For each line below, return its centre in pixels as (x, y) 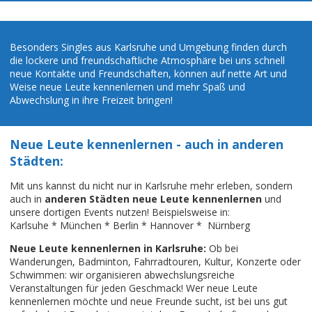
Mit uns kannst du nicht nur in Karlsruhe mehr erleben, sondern (151, 186)
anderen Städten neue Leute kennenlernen (153, 199)
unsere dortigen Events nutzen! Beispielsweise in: (120, 212)
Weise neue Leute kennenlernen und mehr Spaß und (127, 87)
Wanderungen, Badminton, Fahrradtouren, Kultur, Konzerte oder (155, 262)
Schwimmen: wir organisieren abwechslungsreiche (122, 275)
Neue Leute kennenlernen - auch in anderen (147, 145)
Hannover (172, 226)
